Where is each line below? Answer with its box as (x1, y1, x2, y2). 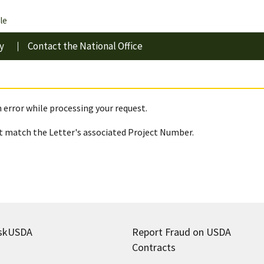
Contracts (131, 240, 176, 253)
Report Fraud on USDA (131, 225, 231, 239)
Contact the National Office (28, 39, 143, 52)
